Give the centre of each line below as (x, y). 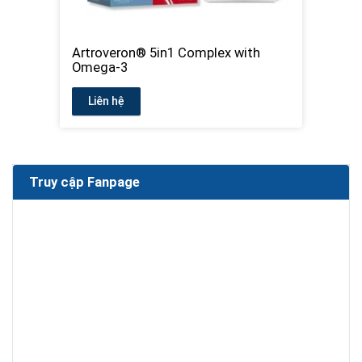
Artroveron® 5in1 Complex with (166, 53)
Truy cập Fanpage (84, 182)
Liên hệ (106, 101)
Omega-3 (100, 67)
